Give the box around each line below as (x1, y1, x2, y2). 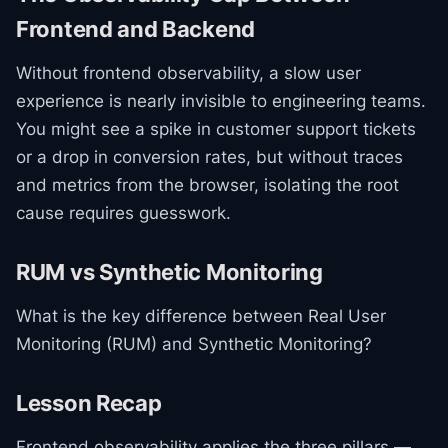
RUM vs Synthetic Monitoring (16, 259, 323, 285)
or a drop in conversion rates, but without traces (16, 147, 403, 167)
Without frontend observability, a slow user (16, 63, 361, 83)
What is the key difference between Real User (16, 306, 386, 326)
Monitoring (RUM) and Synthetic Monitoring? (16, 334, 372, 354)
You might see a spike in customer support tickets (16, 119, 416, 139)
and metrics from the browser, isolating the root (16, 175, 399, 195)
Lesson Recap (16, 390, 162, 416)
